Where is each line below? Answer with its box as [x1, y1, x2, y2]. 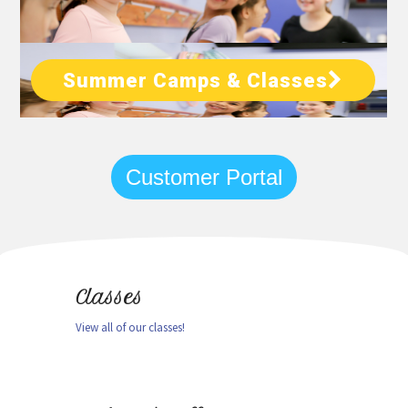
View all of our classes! [76, 320, 186, 335]
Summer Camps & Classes [63, 69, 329, 92]
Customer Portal [126, 165, 282, 189]
